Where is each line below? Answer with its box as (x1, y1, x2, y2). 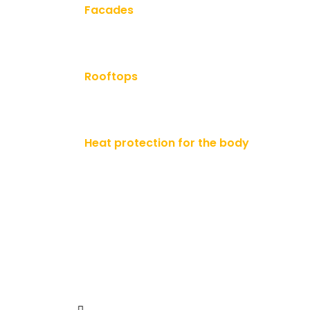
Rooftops (84, 69, 138, 85)
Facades (84, 2, 134, 19)
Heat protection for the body (84, 135, 249, 152)
